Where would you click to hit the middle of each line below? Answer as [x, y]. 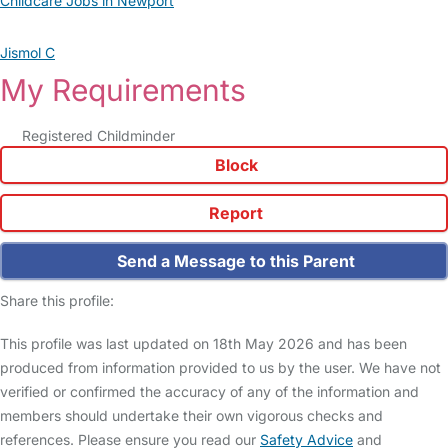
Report [234, 213]
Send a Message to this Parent [234, 261]
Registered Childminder [98, 135]
